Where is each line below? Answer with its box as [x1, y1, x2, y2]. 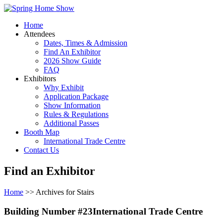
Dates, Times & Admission [44, 39, 127, 47]
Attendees [24, 30, 55, 38]
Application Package [44, 92, 109, 101]
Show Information [44, 101, 101, 110]
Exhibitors [24, 74, 56, 83]
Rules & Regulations [44, 110, 109, 118]
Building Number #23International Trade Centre [4, 206, 203, 217]
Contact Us [24, 146, 59, 154]
